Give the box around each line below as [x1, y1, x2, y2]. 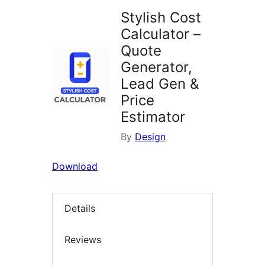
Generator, [121, 59, 192, 76]
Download [52, 160, 98, 173]
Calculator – [121, 25, 201, 43]
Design [135, 131, 166, 143]
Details [64, 202, 95, 215]
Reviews [64, 233, 101, 245]
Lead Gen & [121, 75, 199, 93]
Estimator [121, 108, 185, 126]
